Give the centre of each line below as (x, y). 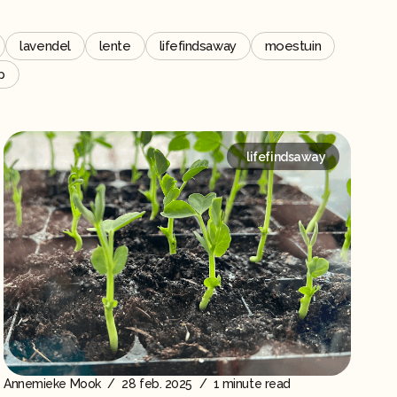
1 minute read (250, 383)
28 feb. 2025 (157, 383)
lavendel (45, 46)
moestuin (293, 46)
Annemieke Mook (52, 383)
